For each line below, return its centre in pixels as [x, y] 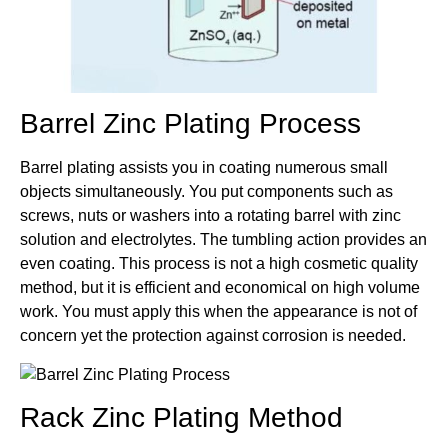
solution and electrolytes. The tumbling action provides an [223, 240]
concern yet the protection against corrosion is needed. [213, 336]
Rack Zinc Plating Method [181, 418]
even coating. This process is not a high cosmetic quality [219, 264]
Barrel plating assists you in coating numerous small [204, 168]
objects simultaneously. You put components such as [206, 192]
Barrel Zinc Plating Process [190, 124]
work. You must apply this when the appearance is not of [218, 312]
